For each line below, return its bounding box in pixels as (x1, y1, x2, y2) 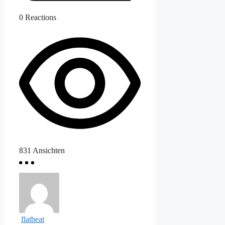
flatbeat (21, 214, 44, 223)
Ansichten (33, 146, 65, 155)
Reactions (25, 13, 56, 22)
